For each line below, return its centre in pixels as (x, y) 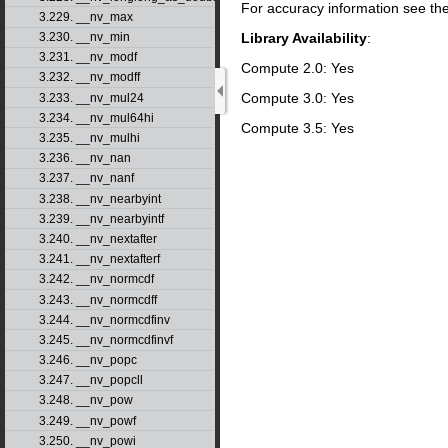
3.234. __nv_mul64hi (96, 117)
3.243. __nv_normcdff (97, 299)
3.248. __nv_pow (85, 400)
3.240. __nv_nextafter (97, 238)
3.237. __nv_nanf (86, 178)
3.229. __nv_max (85, 16)
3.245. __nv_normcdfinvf (105, 339)
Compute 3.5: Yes (297, 127)
